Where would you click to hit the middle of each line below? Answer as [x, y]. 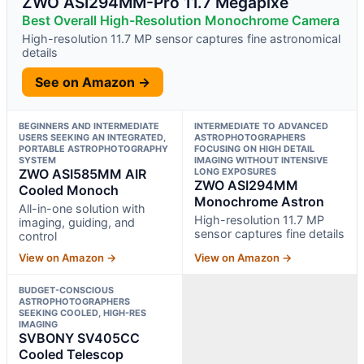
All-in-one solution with [82, 208]
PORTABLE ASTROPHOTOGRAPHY [93, 148]
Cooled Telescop [71, 354]
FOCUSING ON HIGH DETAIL [254, 148]
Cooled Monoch [69, 190]
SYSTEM [37, 160]
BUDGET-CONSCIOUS [66, 290]
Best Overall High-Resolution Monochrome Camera [181, 20]
